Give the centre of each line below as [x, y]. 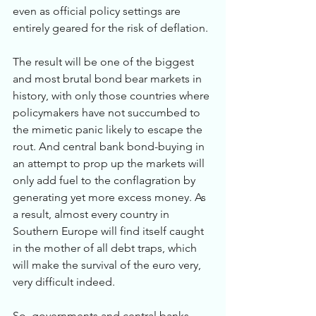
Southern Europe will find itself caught [110, 231]
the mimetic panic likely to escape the [109, 129]
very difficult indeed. [64, 282]
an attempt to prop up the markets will [110, 163]
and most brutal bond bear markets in [109, 79]
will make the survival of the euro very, [108, 265]
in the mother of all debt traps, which [106, 248]
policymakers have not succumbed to [108, 113]
